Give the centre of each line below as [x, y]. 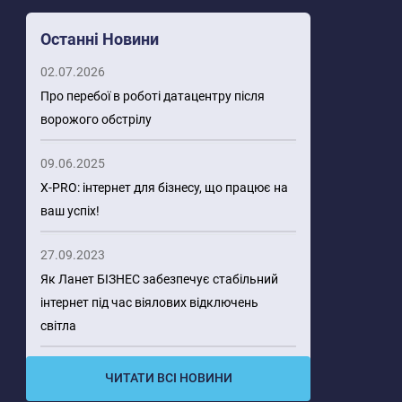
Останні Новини [100, 39]
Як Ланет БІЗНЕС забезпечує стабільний [159, 279]
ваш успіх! [70, 211]
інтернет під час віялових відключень [149, 302]
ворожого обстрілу [96, 119]
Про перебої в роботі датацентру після [153, 96]
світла [58, 326]
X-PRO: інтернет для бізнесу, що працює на [164, 188]
